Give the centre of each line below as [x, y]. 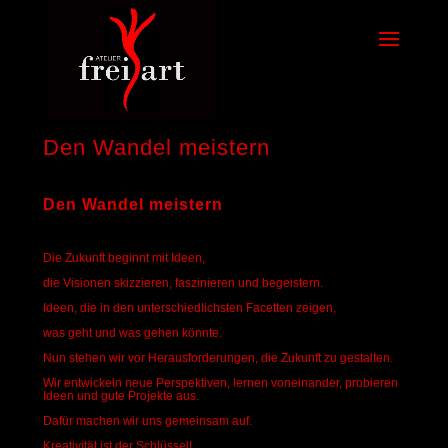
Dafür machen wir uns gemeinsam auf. [147, 421]
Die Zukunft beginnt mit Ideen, [123, 258]
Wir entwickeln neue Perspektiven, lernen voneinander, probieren [220, 383]
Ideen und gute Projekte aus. [120, 396]
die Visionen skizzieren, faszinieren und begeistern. [182, 283]
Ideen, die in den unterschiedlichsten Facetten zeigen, [189, 308]
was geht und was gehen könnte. [132, 333]
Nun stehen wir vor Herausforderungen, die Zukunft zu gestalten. [217, 358]
